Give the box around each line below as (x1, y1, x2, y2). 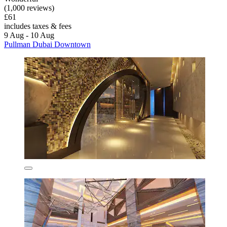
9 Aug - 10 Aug (4, 31, 54, 40)
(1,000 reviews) (4, 4, 54, 13)
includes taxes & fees (4, 22, 71, 31)
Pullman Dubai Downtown (4, 40, 91, 49)
